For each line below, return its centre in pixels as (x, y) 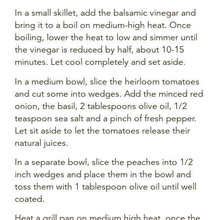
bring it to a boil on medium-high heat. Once (103, 25)
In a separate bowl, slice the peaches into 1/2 (104, 162)
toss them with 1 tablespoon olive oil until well (106, 186)
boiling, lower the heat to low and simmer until (106, 38)
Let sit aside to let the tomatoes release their (102, 130)
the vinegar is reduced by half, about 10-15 (99, 50)
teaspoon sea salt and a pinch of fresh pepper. (106, 118)
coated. (30, 199)
